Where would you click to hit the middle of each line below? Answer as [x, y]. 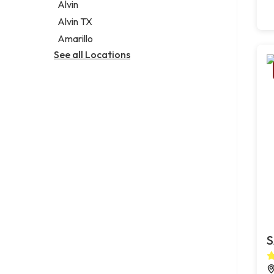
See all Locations [92, 54]
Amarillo [76, 38]
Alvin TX [75, 21]
